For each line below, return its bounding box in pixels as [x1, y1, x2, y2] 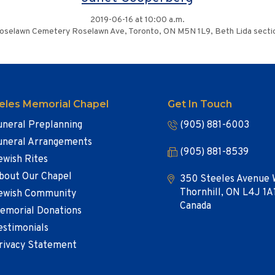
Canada [180, 200, 212, 212]
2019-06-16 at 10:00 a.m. [90, 15, 185, 25]
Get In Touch [168, 98, 233, 110]
